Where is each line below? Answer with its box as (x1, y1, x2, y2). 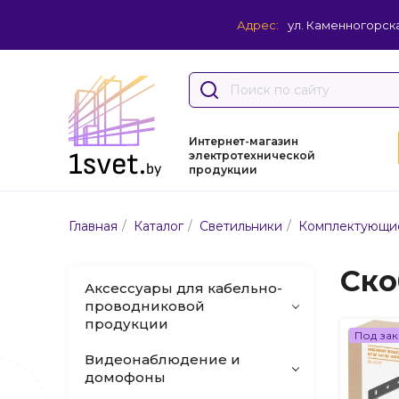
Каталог (134, 218, 183, 234)
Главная (69, 218, 118, 234)
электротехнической (189, 149, 315, 162)
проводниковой (85, 297, 205, 314)
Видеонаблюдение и (85, 351, 240, 368)
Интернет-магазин (189, 134, 298, 148)
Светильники (199, 218, 282, 234)
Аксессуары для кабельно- (85, 280, 282, 297)
